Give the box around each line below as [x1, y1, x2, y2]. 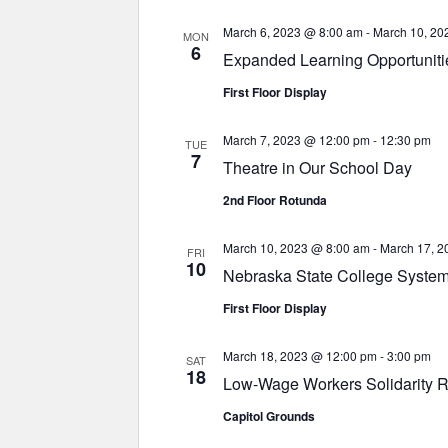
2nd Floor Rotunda [223, 191, 327, 209]
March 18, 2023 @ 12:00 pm [223, 347, 377, 364]
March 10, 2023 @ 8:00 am [223, 239, 370, 256]
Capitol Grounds [223, 407, 315, 425]
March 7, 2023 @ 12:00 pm [223, 131, 370, 148]
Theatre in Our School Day [223, 156, 412, 179]
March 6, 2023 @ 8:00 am [223, 23, 363, 40]
